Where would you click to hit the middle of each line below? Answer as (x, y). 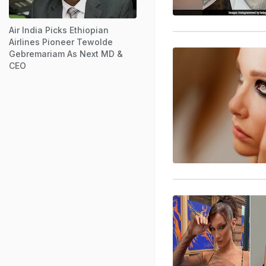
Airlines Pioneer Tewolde (61, 42)
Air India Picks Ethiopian (59, 30)
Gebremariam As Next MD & (66, 53)
